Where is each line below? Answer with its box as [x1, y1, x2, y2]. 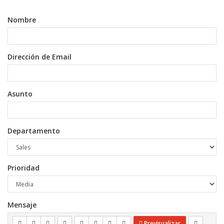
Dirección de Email [7, 52, 71, 61]
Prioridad [7, 163, 39, 172]
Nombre [7, 15, 36, 24]
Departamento [7, 126, 60, 135]
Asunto [7, 89, 32, 98]
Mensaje [7, 200, 36, 209]
